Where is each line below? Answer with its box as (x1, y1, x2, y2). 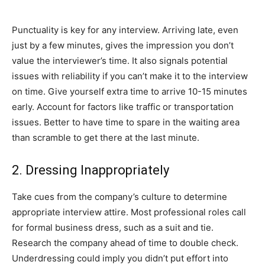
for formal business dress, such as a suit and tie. (12, 221, 214, 233)
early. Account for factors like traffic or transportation (12, 101, 234, 112)
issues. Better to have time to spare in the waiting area (12, 116, 240, 128)
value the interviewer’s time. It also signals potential (12, 54, 228, 66)
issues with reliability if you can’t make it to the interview (12, 70, 248, 82)
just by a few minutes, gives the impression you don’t (12, 39, 234, 51)
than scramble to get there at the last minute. (12, 131, 199, 143)
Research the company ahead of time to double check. (12, 237, 238, 248)
